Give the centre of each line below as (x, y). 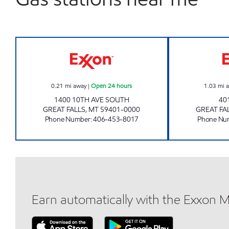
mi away (76, 86)
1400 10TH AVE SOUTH (91, 100)
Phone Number (67, 119)
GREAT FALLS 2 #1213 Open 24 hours (159, 43)
